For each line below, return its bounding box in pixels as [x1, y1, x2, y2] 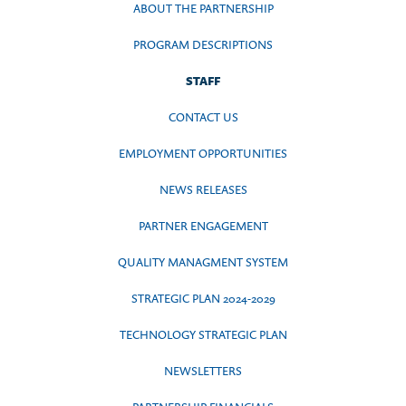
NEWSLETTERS [164, 362, 242, 379]
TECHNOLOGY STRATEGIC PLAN [119, 326, 287, 343]
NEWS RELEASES [159, 181, 247, 198]
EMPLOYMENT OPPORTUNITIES [119, 145, 287, 161]
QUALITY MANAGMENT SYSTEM [118, 254, 288, 270]
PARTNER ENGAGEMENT [138, 217, 268, 234]
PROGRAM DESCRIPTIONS [133, 36, 273, 53]
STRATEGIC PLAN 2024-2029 [130, 290, 275, 306]
